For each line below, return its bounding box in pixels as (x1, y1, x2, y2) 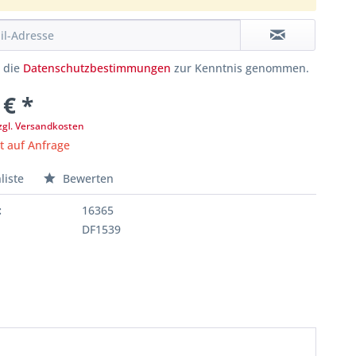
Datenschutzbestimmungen (23, 60, 172, 75)
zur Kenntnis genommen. (171, 60, 310, 75)
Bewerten (60, 171, 114, 186)
